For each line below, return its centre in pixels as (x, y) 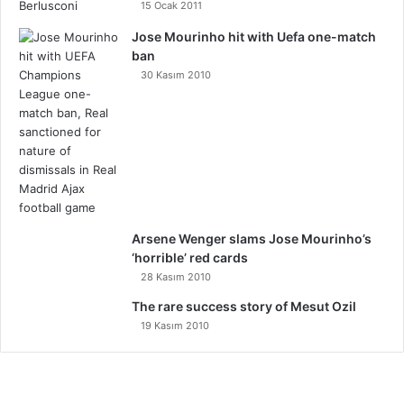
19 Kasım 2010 (175, 326)
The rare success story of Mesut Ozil (244, 306)
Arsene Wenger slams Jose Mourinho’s (252, 239)
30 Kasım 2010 (176, 75)
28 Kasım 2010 (176, 277)
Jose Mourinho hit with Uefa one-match (254, 37)
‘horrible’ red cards (190, 257)
